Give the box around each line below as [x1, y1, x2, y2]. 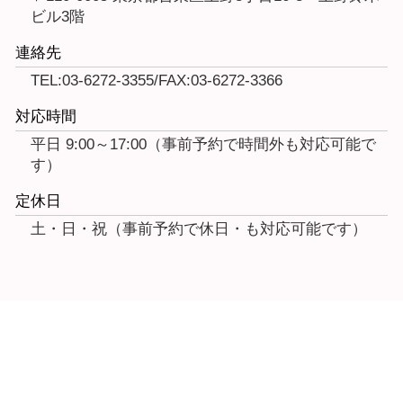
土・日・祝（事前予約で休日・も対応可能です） [31, 220, 367, 238]
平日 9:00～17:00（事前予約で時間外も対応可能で [31, 136, 376, 154]
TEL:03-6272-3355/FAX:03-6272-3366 [31, 72, 282, 90]
